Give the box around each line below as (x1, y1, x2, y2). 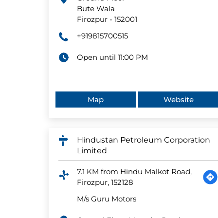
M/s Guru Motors (76, 194, 136, 204)
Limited (76, 146, 107, 156)
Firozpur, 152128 (76, 178, 133, 187)
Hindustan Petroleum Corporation (76, 135, 210, 145)
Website (163, 95, 194, 105)
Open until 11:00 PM (76, 53, 148, 62)
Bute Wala (76, 4, 115, 14)
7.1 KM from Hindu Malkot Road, (76, 167, 192, 177)
